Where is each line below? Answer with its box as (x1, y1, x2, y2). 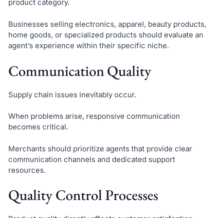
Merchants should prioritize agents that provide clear (8, 144, 192, 153)
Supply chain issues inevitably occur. (8, 90, 136, 99)
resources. (8, 165, 46, 175)
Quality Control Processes (8, 185, 158, 205)
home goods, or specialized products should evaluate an (8, 30, 203, 39)
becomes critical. (8, 122, 68, 132)
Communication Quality (8, 61, 151, 80)
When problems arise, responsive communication (8, 111, 180, 121)
